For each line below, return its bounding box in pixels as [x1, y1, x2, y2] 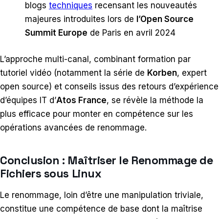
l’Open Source [136, 14, 194, 24]
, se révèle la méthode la [107, 95, 203, 105]
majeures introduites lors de [25, 14, 136, 24]
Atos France [56, 95, 107, 105]
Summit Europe [25, 28, 88, 38]
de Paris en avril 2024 [88, 28, 175, 38]
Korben [147, 67, 177, 78]
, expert [177, 67, 207, 78]
